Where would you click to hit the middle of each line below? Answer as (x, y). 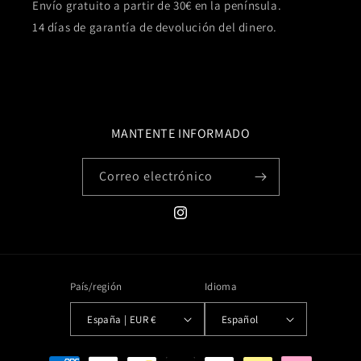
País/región (96, 287)
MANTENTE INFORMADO (180, 134)
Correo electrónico (156, 176)
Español (240, 319)
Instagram (199, 221)
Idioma (221, 287)
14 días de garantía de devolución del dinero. (155, 27)
